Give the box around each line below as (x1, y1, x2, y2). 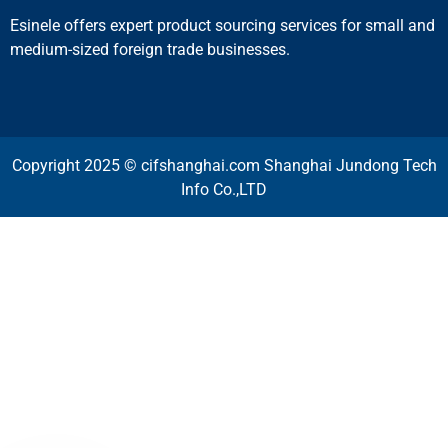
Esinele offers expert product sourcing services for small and (10, 16, 435, 36)
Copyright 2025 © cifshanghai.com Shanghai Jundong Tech (11, 155, 437, 175)
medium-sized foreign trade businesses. (10, 40, 290, 60)
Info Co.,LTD (181, 179, 267, 199)
